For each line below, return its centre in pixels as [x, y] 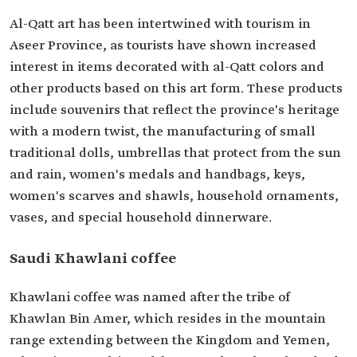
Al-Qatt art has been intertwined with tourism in [160, 25]
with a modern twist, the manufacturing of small [163, 132]
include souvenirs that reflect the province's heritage [175, 111]
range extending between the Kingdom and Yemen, [170, 341]
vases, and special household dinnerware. [141, 218]
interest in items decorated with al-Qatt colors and [167, 68]
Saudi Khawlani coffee [93, 259]
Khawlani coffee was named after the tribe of [150, 298]
